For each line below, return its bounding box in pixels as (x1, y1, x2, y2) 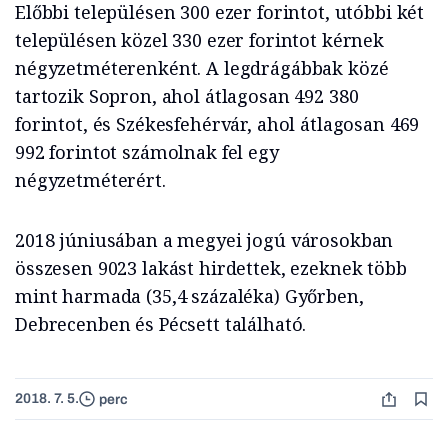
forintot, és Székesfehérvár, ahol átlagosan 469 (15, 112, 420, 137)
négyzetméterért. (15, 168, 166, 193)
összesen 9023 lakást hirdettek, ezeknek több (15, 256, 407, 281)
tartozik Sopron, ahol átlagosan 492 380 (15, 84, 359, 109)
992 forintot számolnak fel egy (15, 140, 279, 165)
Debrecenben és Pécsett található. (15, 312, 307, 337)
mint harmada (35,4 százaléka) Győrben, (15, 284, 364, 309)
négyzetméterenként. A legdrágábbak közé (15, 56, 389, 81)
